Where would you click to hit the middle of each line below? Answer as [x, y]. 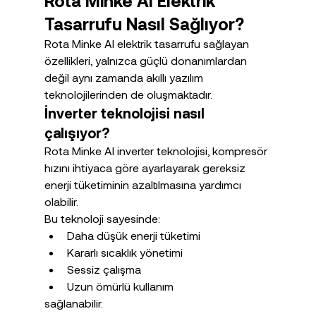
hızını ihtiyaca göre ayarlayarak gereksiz [146, 167]
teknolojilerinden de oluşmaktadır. [128, 94]
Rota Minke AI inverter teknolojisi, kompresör [157, 150]
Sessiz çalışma [104, 269]
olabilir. [61, 201]
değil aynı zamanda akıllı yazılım [125, 77]
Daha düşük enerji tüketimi [133, 235]
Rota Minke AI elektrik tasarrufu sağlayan [148, 43]
